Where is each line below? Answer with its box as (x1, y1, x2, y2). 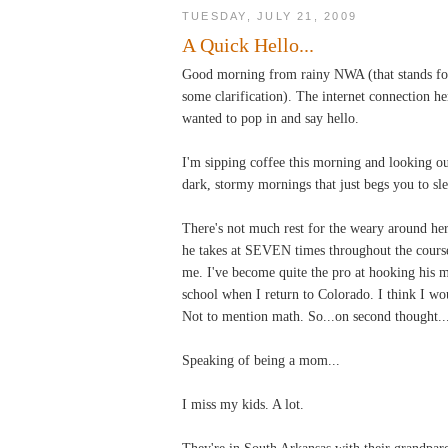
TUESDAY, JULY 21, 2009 (182, 9, 358, 22)
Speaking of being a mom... (182, 351, 340, 368)
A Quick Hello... (182, 33, 314, 56)
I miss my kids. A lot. (182, 395, 304, 412)
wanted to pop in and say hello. (182, 109, 359, 126)
